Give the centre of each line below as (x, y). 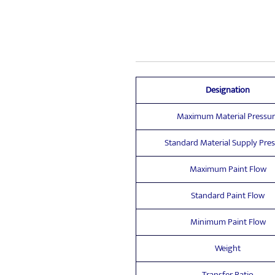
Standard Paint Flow (228, 196)
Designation (228, 90)
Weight (228, 248)
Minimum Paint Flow (228, 222)
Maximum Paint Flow (228, 169)
